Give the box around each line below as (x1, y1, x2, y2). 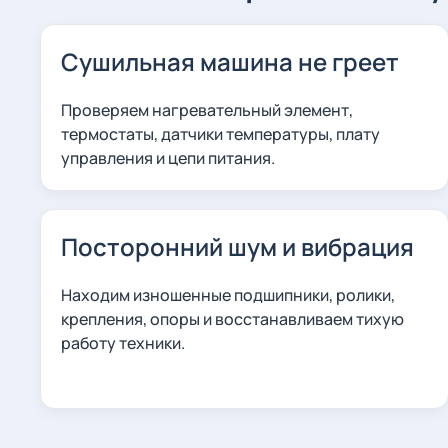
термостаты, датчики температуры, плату (61, 123, 380, 145)
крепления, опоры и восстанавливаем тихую (61, 308, 404, 330)
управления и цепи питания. (61, 147, 275, 169)
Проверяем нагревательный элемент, (61, 99, 353, 121)
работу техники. (61, 332, 185, 354)
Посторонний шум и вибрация (61, 230, 414, 263)
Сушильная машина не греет (61, 45, 399, 78)
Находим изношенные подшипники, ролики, (61, 284, 395, 306)
